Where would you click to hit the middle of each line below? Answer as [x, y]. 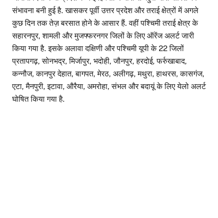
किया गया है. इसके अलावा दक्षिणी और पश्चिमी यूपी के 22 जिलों [98, 49]
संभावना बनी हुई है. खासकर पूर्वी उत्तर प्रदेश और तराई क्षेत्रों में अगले [105, 11]
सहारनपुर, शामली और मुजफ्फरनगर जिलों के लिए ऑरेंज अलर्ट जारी [103, 36]
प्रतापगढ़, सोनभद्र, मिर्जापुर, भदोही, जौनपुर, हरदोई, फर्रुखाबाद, [100, 61]
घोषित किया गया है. [38, 99]
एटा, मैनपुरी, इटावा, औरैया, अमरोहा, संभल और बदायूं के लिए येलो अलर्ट [109, 87]
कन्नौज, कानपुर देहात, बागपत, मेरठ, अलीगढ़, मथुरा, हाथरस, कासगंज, [108, 74]
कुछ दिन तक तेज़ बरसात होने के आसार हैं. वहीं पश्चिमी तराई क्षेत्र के [105, 23]
